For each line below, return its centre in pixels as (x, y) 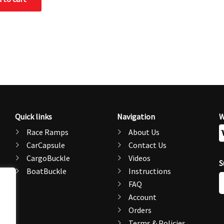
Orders (140, 210)
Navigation (136, 116)
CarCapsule (45, 145)
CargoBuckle (48, 158)
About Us (144, 132)
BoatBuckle (46, 171)
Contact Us (147, 145)
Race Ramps (47, 132)
